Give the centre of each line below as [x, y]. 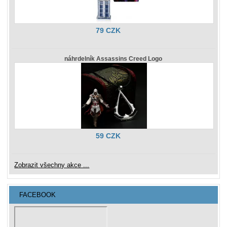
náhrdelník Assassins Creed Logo [113, 59]
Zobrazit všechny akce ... [52, 165]
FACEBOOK [38, 195]
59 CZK [108, 136]
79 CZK [108, 30]
